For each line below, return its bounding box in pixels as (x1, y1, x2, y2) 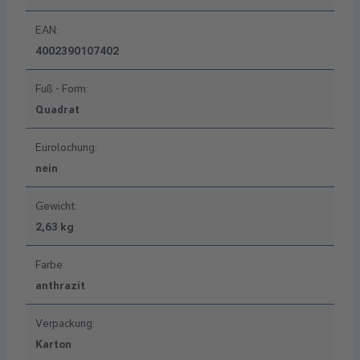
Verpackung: (35, 317, 95, 330)
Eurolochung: (35, 141, 97, 154)
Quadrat (35, 103, 80, 117)
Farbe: (35, 258, 65, 272)
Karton (35, 337, 72, 351)
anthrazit (35, 279, 85, 292)
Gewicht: (35, 199, 77, 213)
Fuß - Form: (35, 82, 88, 96)
